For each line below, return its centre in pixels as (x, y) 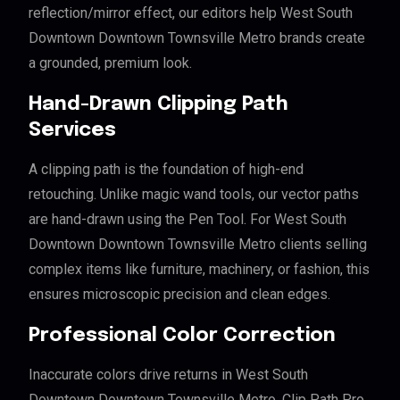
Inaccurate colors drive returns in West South (168, 375)
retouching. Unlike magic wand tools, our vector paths (194, 195)
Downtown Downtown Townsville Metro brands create (197, 38)
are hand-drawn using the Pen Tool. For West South (187, 220)
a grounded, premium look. (110, 63)
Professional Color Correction (182, 336)
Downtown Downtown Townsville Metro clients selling (198, 245)
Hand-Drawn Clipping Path (158, 105)
